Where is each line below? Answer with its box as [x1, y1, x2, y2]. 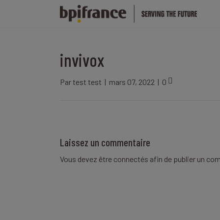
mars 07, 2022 [109, 77, 155, 86]
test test [73, 77, 102, 86]
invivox [60, 49, 104, 70]
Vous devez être [60, 154, 113, 164]
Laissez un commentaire [60, 136, 150, 148]
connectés [113, 154, 148, 164]
